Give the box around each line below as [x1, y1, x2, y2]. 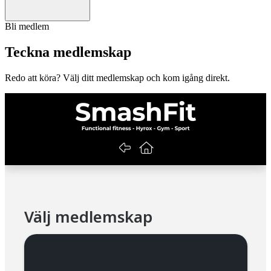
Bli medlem [5, 21, 49, 32]
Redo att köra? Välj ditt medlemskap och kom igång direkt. [5, 72, 230, 83]
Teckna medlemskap [5, 44, 131, 60]
